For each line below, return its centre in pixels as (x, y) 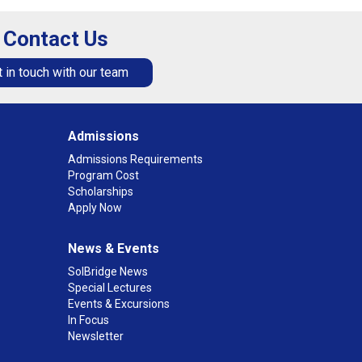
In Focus (88, 320)
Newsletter (95, 336)
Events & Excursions (118, 304)
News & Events (113, 248)
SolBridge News (107, 271)
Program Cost (103, 175)
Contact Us (55, 39)
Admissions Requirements (135, 159)
